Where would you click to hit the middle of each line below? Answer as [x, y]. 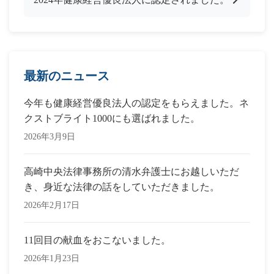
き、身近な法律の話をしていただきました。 [122, 187]
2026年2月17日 [52, 205]
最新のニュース [67, 76]
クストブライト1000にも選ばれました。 [112, 118]
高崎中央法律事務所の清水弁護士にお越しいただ [131, 172]
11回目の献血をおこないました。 [97, 240]
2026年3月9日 [50, 137]
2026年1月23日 [52, 258]
